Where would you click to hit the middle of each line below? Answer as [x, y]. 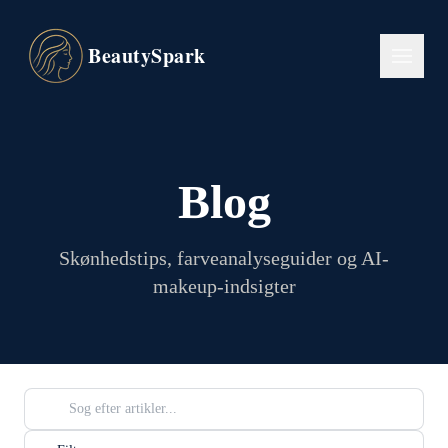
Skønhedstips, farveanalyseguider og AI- [224, 258]
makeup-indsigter [224, 286]
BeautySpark [147, 55]
